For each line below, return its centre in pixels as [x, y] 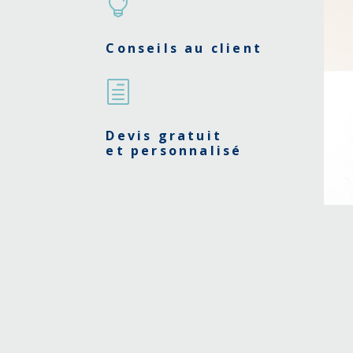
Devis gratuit [164, 135]
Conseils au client [184, 48]
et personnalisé [174, 150]
